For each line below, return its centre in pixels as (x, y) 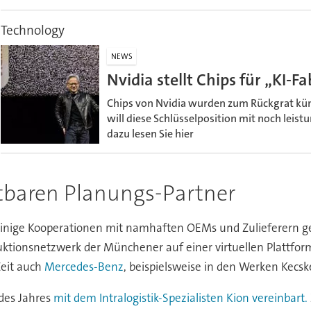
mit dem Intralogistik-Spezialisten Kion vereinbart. (180, 298)
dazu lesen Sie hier (151, 133)
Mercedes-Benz (84, 267)
